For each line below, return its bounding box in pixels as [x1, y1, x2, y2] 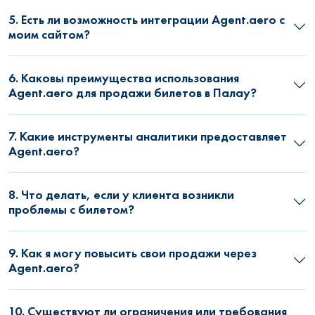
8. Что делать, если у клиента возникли [8, 186, 234, 202]
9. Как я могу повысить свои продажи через [8, 244, 257, 261]
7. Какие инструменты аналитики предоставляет [8, 127, 287, 144]
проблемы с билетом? [8, 200, 134, 217]
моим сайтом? [8, 25, 90, 42]
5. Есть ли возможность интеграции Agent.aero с [8, 11, 285, 27]
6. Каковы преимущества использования [8, 69, 239, 86]
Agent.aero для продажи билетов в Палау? [8, 84, 257, 101]
